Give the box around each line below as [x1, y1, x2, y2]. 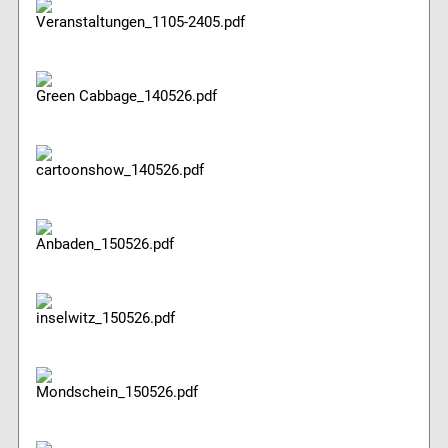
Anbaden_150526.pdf [35, 235, 174, 254]
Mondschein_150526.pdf [35, 383, 198, 402]
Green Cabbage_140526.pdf [35, 87, 217, 106]
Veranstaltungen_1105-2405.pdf [35, 13, 245, 32]
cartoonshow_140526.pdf [35, 161, 204, 180]
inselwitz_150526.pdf [35, 309, 175, 328]
